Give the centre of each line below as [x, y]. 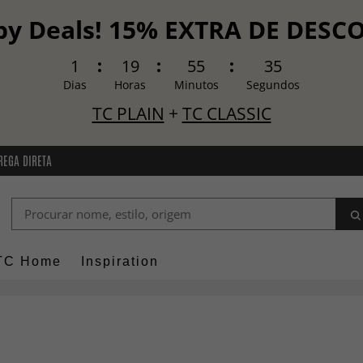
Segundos [273, 85]
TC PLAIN [128, 113]
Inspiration [120, 262]
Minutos [196, 85]
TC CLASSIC [226, 113]
